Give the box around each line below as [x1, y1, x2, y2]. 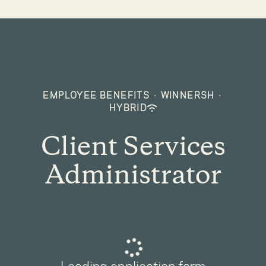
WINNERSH [160, 89, 215, 102]
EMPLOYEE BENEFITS [43, 89, 150, 102]
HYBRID [109, 102, 148, 114]
